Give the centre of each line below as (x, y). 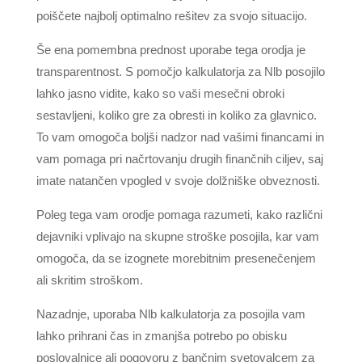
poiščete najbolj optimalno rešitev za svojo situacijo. (171, 16)
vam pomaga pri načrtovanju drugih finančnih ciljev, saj (179, 159)
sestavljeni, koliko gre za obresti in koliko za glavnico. (176, 115)
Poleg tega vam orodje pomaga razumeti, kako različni (179, 215)
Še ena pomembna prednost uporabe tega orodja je (170, 50)
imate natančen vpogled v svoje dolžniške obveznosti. (178, 181)
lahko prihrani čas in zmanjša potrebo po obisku (161, 336)
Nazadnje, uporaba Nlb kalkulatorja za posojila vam (170, 314)
